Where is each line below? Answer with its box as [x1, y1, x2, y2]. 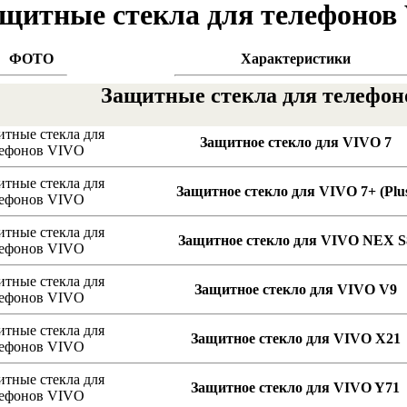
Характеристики [240, 51, 351, 67]
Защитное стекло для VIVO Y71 [191, 380, 400, 396]
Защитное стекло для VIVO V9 [194, 282, 397, 298]
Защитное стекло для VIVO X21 [190, 331, 401, 347]
